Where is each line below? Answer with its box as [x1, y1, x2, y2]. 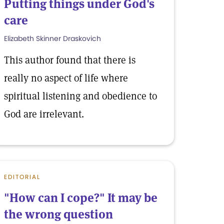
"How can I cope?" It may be [4, 190, 157, 205]
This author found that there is [4, 53, 135, 66]
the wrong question [4, 206, 113, 222]
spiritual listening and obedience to [4, 89, 157, 102]
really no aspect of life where [4, 71, 128, 84]
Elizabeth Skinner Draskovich [4, 33, 101, 43]
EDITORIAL [4, 172, 40, 181]
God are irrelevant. [4, 107, 84, 120]
